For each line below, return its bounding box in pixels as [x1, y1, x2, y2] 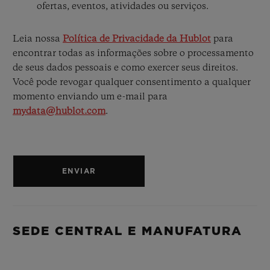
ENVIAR [61, 168, 96, 175]
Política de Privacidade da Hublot [63, 34, 211, 44]
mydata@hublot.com [13, 107, 105, 116]
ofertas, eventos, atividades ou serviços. [37, 2, 209, 11]
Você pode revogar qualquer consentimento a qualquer [13, 78, 251, 87]
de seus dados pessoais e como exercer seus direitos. [13, 63, 238, 73]
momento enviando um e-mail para [13, 92, 168, 102]
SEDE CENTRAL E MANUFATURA [13, 225, 242, 237]
